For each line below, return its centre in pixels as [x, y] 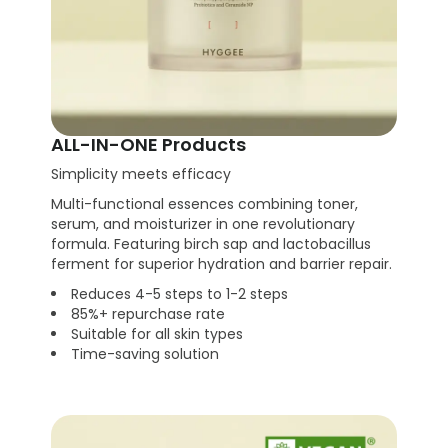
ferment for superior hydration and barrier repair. [222, 264]
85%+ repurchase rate [148, 314]
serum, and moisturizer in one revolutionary [203, 224]
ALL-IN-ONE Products [149, 145]
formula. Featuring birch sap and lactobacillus [211, 244]
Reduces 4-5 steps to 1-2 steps [180, 294]
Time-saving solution [145, 354]
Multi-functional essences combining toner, [205, 204]
